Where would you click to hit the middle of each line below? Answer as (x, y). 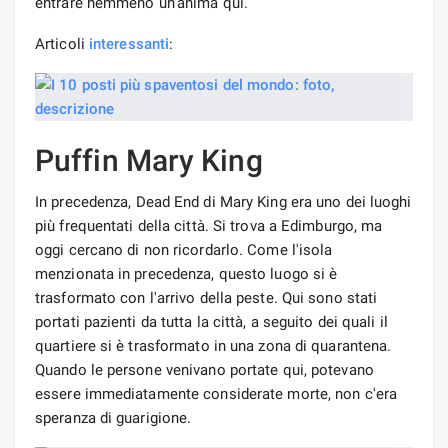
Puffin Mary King (149, 160)
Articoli (62, 43)
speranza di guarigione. (113, 417)
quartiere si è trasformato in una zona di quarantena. (213, 345)
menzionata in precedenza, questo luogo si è (186, 273)
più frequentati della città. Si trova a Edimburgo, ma (209, 225)
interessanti (129, 43)
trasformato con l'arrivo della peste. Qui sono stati (206, 297)
